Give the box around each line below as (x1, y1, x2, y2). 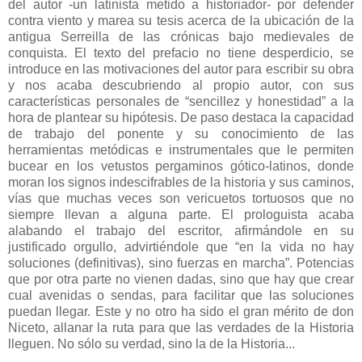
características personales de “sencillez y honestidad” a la (8, 95, 354, 109)
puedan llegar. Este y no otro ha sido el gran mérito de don (8, 305, 354, 319)
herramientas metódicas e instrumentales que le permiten (8, 143, 354, 158)
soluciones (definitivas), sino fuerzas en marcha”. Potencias (8, 256, 354, 271)
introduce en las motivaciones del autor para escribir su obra (8, 62, 354, 77)
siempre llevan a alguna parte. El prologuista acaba (8, 208, 354, 222)
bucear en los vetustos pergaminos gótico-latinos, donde (8, 159, 354, 174)
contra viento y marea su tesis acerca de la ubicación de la (8, 14, 354, 28)
